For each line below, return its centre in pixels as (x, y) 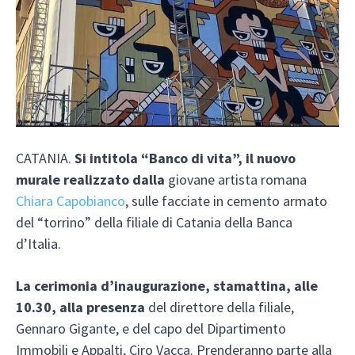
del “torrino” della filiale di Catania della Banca (154, 222)
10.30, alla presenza (82, 307)
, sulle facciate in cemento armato (226, 200)
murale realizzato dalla (92, 179)
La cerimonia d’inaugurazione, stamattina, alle (167, 285)
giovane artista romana (237, 179)
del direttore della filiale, (221, 307)
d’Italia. (38, 243)
